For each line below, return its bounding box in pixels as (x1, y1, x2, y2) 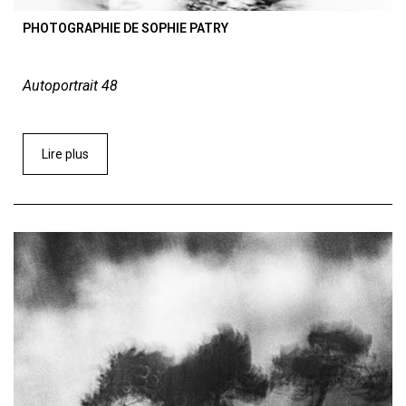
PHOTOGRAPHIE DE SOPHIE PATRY (23, 21, 228, 36)
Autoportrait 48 (23, 77, 118, 95)
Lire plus (42, 147, 89, 162)
